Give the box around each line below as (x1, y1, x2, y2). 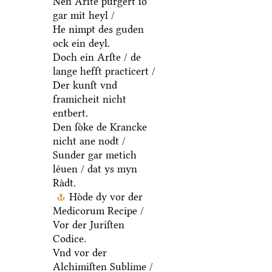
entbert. (52, 107, 88, 120)
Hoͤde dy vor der (69, 191, 143, 203)
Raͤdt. (52, 177, 76, 189)
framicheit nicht (52, 93, 126, 106)
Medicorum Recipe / (52, 205, 144, 217)
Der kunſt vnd (52, 79, 117, 92)
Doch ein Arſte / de (52, 51, 141, 64)
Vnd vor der (52, 246, 107, 259)
